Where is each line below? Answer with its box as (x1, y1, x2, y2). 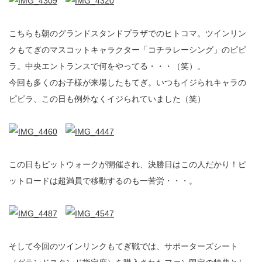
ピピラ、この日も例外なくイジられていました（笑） (9, 94, 205, 104)
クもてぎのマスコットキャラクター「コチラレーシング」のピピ (9, 45, 246, 54)
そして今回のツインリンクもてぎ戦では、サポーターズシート (9, 242, 238, 251)
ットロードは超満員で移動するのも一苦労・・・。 (9, 176, 197, 185)
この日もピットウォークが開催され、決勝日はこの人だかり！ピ (9, 160, 246, 169)
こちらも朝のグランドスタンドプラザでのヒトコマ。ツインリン (9, 29, 246, 38)
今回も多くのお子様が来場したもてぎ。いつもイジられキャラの (9, 78, 246, 87)
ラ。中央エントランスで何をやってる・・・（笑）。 (9, 61, 205, 71)
